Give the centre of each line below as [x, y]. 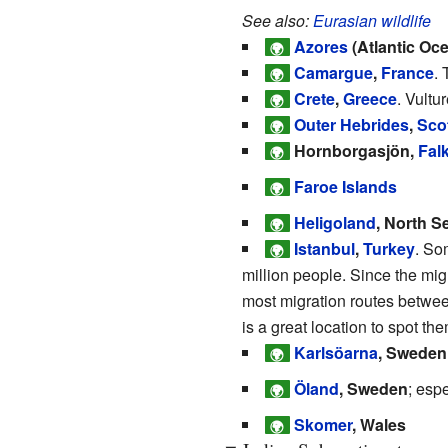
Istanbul [324, 248]
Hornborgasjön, [356, 150]
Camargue [333, 72]
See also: [277, 20]
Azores [321, 46]
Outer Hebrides [351, 124]
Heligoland [335, 222]
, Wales [379, 424]
